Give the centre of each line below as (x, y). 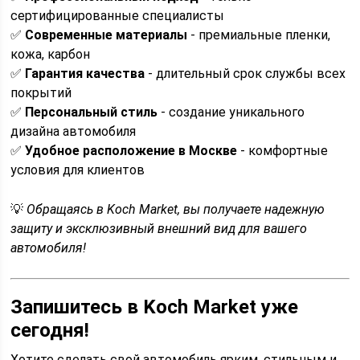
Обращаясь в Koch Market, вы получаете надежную (176, 209)
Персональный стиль (92, 112)
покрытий (41, 93)
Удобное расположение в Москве (131, 151)
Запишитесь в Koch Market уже (155, 307)
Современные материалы (106, 35)
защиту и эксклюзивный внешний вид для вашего (159, 229)
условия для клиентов (78, 170)
